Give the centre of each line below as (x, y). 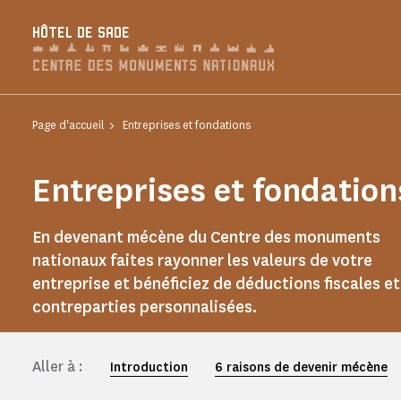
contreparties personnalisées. (145, 307)
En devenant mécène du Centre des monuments (206, 237)
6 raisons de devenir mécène (301, 367)
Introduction (149, 367)
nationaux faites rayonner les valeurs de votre (202, 260)
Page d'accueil (68, 125)
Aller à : (58, 367)
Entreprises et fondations (187, 125)
